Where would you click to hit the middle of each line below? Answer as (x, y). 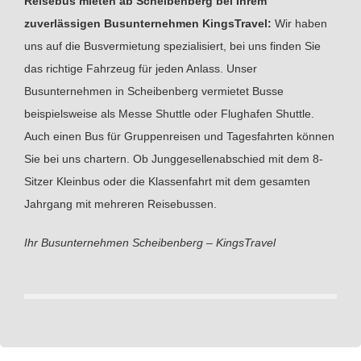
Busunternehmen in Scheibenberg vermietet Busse (154, 91)
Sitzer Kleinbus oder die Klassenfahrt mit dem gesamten (167, 182)
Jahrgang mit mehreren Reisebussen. (120, 204)
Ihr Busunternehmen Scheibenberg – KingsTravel (150, 243)
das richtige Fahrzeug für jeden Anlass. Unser (141, 69)
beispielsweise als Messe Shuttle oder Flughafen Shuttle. (169, 114)
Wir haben (301, 24)
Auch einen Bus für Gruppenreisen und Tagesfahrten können (179, 137)
